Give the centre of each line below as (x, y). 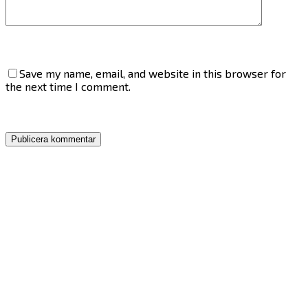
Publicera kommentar (53, 139)
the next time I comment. (68, 86)
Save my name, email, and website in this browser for (153, 73)
